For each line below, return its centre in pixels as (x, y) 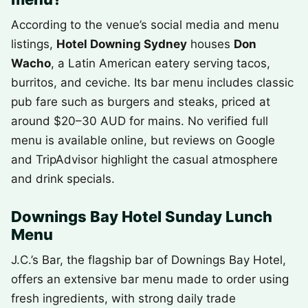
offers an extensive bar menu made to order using (150, 279)
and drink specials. (63, 179)
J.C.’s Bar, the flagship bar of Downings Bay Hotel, (148, 260)
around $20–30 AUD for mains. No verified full (140, 121)
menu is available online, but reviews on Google (143, 140)
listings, (34, 44)
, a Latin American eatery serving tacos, (161, 63)
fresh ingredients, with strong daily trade (123, 298)
